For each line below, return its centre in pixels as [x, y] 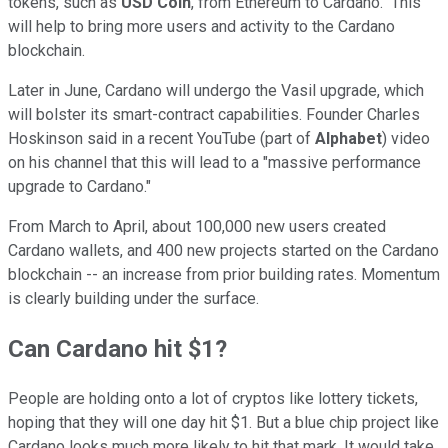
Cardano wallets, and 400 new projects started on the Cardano [223, 251]
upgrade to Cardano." [79, 187]
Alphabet [348, 139]
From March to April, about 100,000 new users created [197, 227]
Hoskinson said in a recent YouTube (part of [161, 139]
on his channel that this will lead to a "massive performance [214, 163]
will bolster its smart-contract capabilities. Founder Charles [214, 115]
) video [406, 139]
